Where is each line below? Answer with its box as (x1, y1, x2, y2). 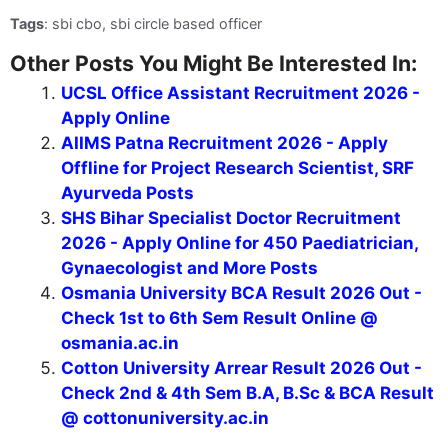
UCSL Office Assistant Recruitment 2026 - (61, 82, 420, 103)
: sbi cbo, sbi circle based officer (44, 14, 262, 32)
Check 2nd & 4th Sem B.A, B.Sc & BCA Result (61, 382, 434, 403)
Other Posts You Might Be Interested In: (10, 49, 417, 76)
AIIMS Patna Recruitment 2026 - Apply (61, 132, 388, 153)
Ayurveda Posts (61, 182, 194, 203)
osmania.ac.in (61, 332, 179, 353)
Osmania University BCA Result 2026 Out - (61, 282, 422, 303)
